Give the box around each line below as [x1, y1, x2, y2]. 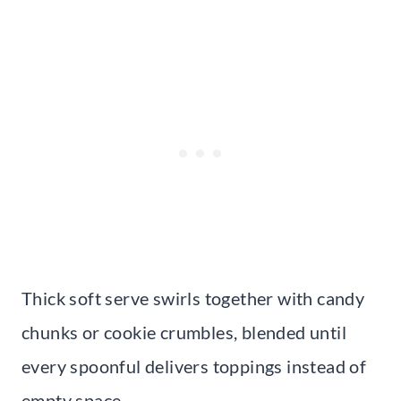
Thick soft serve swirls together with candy [21, 286, 365, 309]
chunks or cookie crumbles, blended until [21, 320, 346, 343]
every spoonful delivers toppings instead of [21, 354, 367, 377]
